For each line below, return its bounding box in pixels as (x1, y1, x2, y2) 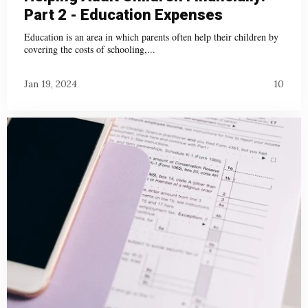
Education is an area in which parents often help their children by (24, 30, 278, 44)
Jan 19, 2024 (24, 77, 77, 90)
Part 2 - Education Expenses (24, 6, 223, 24)
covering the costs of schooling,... (24, 43, 155, 56)
